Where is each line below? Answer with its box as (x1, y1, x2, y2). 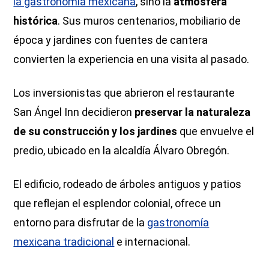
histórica (13, 14, 58, 27)
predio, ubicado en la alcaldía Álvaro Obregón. (13, 144, 230, 157)
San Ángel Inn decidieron (13, 105, 135, 118)
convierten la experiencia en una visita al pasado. (13, 52, 250, 65)
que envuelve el (177, 124, 255, 138)
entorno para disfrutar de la (13, 216, 148, 229)
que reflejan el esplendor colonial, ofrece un (13, 196, 222, 210)
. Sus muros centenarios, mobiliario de (58, 14, 241, 27)
